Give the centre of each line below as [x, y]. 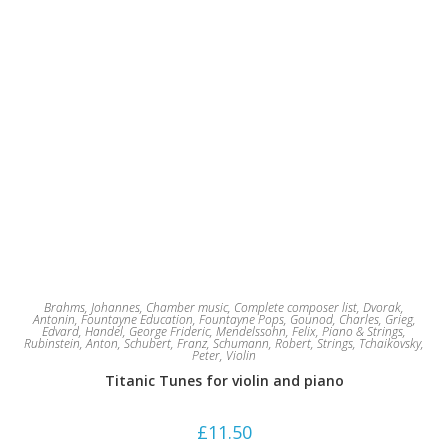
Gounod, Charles [334, 319]
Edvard [60, 331]
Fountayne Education [136, 319]
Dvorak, [383, 307]
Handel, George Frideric [147, 331]
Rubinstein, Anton [71, 343]
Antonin [53, 319]
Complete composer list [295, 307]
